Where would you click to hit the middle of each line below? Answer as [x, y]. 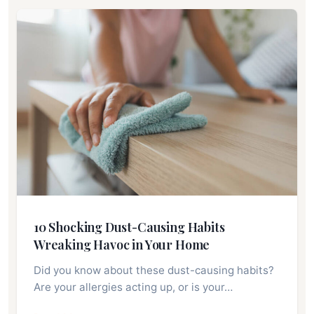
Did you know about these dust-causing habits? [154, 271]
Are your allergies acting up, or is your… [133, 287]
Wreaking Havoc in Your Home [122, 245]
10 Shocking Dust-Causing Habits [129, 227]
